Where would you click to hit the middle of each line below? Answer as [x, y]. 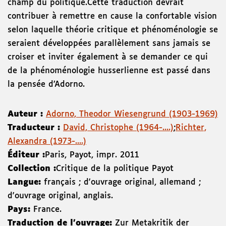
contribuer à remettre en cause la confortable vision [112, 17]
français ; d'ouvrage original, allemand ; [122, 183]
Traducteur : [35, 128]
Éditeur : [26, 155]
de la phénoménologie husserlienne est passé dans [109, 71]
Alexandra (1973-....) [47, 142]
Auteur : [27, 115]
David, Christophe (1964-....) [118, 128]
